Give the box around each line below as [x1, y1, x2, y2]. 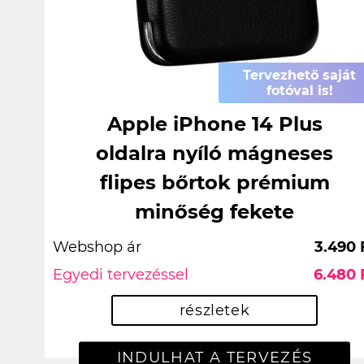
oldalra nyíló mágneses [96, 141, 333, 166]
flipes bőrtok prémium [99, 171, 330, 195]
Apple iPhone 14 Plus [106, 112, 323, 136]
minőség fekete [135, 200, 294, 224]
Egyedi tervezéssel [53, 266, 188, 284]
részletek [179, 301, 250, 319]
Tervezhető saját [243, 67, 356, 84]
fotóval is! [266, 83, 333, 99]
